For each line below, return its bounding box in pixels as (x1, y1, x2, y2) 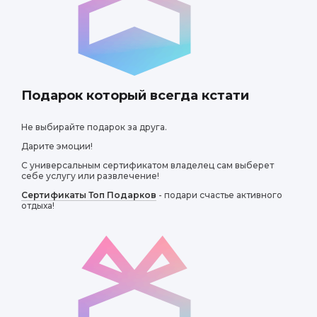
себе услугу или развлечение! (21, 171, 159, 181)
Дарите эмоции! (21, 141, 93, 151)
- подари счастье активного (156, 190, 282, 200)
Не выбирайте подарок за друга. (21, 122, 167, 132)
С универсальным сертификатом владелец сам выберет (21, 160, 274, 171)
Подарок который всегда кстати (21, 88, 249, 103)
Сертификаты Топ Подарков (21, 190, 156, 200)
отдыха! (21, 200, 54, 211)
